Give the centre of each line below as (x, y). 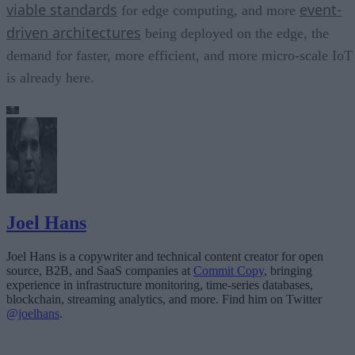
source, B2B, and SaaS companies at (100, 270)
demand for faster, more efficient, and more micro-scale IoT (179, 55)
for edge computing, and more (208, 10)
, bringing (288, 270)
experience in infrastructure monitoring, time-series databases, (160, 284)
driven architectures (74, 32)
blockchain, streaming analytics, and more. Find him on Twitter (164, 299)
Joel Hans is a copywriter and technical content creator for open (165, 256)
